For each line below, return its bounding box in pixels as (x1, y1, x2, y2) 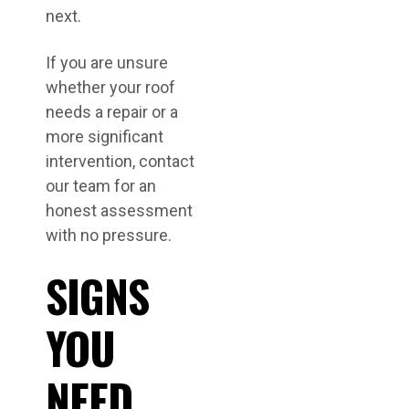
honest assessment (46, 201, 193, 220)
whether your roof (46, 78, 175, 97)
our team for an (46, 176, 156, 195)
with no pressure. (46, 225, 172, 245)
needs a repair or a (46, 102, 178, 121)
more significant (46, 127, 163, 146)
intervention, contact (46, 152, 194, 171)
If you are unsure (46, 53, 168, 72)
